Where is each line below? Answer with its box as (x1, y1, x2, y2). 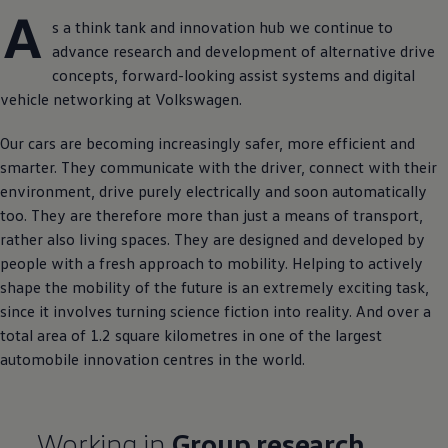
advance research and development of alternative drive (52, 40, 435, 61)
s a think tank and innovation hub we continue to (52, 16, 393, 37)
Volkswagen (155, 88, 239, 109)
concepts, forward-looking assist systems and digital (52, 64, 415, 85)
